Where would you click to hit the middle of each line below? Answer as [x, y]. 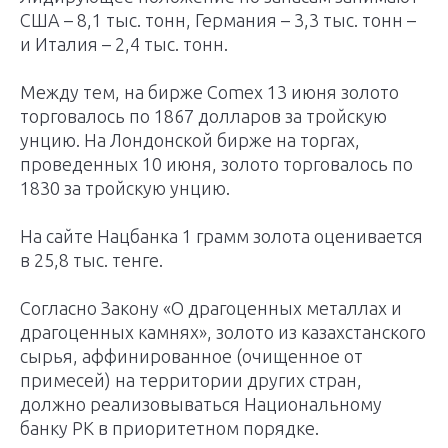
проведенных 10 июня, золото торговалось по [216, 164]
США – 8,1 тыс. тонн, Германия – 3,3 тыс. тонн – [218, 20]
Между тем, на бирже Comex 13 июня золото [209, 92]
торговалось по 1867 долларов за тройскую [203, 116]
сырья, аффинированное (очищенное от [191, 356]
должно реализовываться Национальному [201, 404]
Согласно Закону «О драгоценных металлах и [211, 308]
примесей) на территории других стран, [191, 380]
